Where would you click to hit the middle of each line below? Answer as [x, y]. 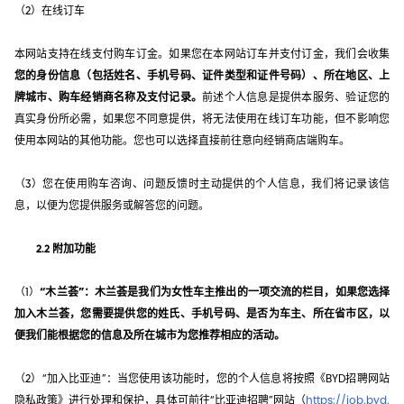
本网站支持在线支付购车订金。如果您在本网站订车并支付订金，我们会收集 [202, 54]
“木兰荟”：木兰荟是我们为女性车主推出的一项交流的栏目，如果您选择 [215, 292]
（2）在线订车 [50, 10]
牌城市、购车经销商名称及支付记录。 [109, 97]
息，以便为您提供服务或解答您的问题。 [112, 205]
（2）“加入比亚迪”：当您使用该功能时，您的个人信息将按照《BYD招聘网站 [202, 378]
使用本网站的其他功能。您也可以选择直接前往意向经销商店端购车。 [182, 140]
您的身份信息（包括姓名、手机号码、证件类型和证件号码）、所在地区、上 [202, 75]
